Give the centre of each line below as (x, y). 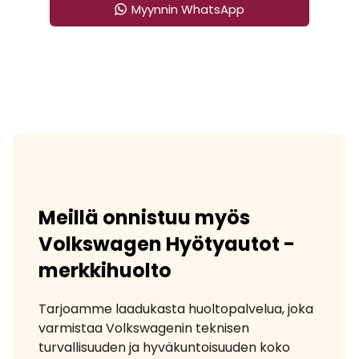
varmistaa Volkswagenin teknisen (144, 328)
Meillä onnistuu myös (144, 217)
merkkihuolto (105, 270)
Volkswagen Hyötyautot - (167, 244)
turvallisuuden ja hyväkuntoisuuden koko (164, 347)
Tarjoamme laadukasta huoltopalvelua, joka (176, 309)
